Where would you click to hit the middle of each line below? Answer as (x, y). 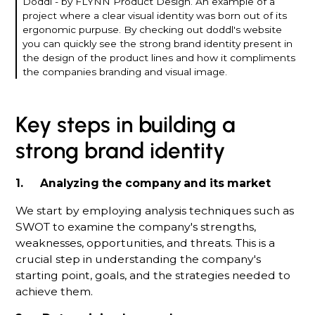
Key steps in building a (126, 125)
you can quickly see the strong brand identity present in (158, 43)
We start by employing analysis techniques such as (155, 210)
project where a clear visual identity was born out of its (155, 15)
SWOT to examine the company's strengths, (136, 226)
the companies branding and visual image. (125, 71)
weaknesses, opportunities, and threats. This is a (146, 243)
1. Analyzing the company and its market (143, 183)
